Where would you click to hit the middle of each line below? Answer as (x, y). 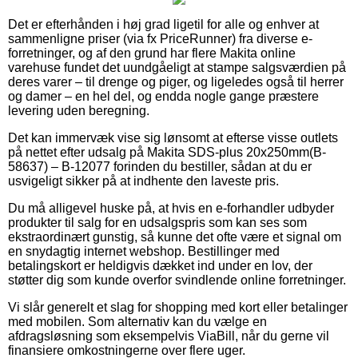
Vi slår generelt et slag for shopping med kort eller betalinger (178, 307)
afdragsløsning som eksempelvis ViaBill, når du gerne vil (169, 336)
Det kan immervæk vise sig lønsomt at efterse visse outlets (173, 137)
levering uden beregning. (79, 110)
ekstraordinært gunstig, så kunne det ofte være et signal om (175, 237)
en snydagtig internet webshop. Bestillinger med (144, 251)
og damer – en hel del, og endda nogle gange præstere (163, 96)
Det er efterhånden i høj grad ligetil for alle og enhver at (163, 24)
